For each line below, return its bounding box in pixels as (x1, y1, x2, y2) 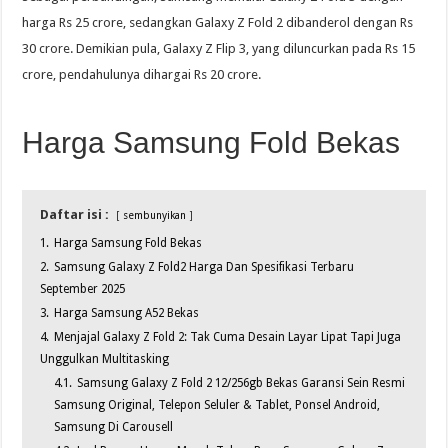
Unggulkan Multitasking (40, 352, 170, 367)
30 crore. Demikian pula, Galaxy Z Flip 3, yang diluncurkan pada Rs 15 (22, 41, 416, 57)
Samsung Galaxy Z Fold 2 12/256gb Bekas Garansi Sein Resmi (77, 376, 406, 391)
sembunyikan (123, 209, 187, 222)
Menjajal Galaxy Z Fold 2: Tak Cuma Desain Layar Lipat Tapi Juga (54, 330, 402, 345)
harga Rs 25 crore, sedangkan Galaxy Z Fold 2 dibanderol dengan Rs (22, 15, 414, 31)
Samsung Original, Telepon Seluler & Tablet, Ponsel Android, (54, 398, 381, 413)
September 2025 (40, 282, 126, 297)
